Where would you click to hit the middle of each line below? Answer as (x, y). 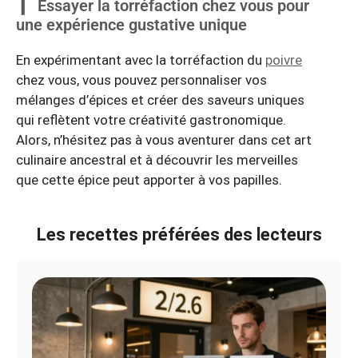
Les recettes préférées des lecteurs (179, 234)
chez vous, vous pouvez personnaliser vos (141, 80)
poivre (284, 60)
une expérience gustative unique (131, 25)
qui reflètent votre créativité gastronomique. (151, 120)
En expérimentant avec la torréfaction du (141, 60)
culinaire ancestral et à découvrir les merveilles (157, 160)
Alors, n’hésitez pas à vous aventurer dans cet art (164, 140)
